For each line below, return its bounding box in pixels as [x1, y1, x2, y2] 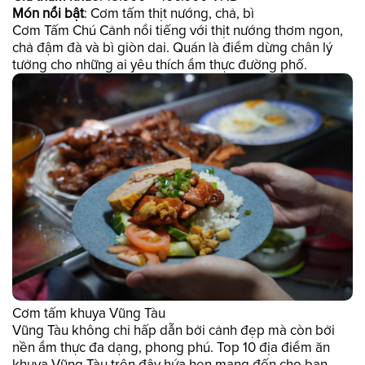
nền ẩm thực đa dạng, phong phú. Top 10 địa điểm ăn [12, 339, 330, 357]
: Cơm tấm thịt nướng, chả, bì [84, 4, 254, 22]
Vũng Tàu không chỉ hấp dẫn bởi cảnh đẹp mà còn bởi [12, 322, 335, 340]
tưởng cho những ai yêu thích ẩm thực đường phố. [12, 55, 307, 73]
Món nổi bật [12, 4, 84, 22]
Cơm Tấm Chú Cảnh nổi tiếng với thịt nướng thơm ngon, [12, 21, 343, 39]
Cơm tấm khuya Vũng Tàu [12, 305, 165, 323]
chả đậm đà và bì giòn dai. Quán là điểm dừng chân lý [12, 38, 332, 56]
